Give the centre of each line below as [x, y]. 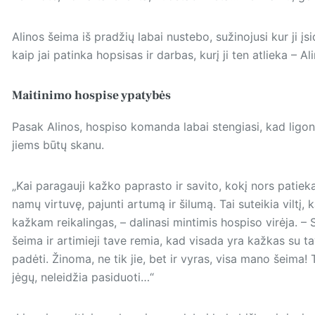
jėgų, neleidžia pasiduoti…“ [83, 277]
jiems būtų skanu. [58, 144]
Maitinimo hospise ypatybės [91, 96]
